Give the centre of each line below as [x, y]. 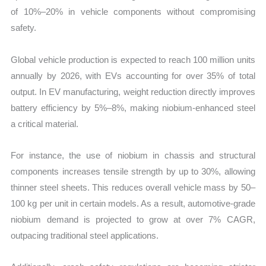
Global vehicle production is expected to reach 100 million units [133, 59]
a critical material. [45, 123]
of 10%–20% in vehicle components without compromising [133, 12]
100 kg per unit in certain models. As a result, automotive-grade [133, 203]
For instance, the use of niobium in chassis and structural [133, 155]
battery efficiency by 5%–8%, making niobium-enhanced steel [133, 107]
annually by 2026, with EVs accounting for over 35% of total [133, 75]
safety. [24, 28]
